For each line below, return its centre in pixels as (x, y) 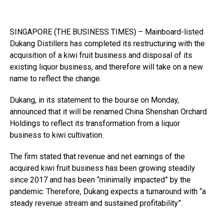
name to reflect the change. (55, 79)
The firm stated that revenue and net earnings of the (97, 156)
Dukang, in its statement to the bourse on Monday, (94, 100)
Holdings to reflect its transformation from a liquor (95, 123)
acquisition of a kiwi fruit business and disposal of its (101, 55)
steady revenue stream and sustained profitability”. (96, 203)
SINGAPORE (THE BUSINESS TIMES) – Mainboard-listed (107, 32)
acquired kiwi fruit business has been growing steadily (102, 168)
